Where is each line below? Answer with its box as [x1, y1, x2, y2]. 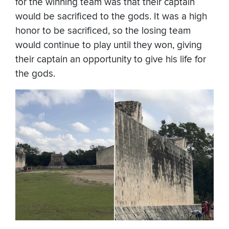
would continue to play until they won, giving [15, 39, 202, 52]
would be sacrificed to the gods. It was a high [15, 11, 207, 23]
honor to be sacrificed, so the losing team [15, 25, 191, 37]
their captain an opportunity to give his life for [15, 54, 206, 66]
